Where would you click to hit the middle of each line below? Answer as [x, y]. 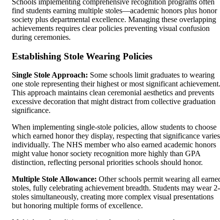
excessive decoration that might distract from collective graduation [114, 102]
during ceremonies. [41, 37]
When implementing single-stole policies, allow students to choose [114, 127]
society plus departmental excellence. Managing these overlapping [114, 19]
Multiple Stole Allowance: [54, 179]
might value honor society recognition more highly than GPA [106, 154]
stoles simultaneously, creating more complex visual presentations [113, 197]
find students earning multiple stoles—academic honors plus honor [114, 10]
